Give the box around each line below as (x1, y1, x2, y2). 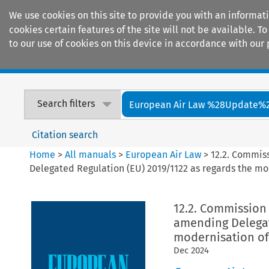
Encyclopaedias (186, 54, 257, 67)
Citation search (32, 128, 98, 141)
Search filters (37, 98, 95, 110)
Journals (109, 54, 148, 67)
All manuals (65, 148, 116, 160)
